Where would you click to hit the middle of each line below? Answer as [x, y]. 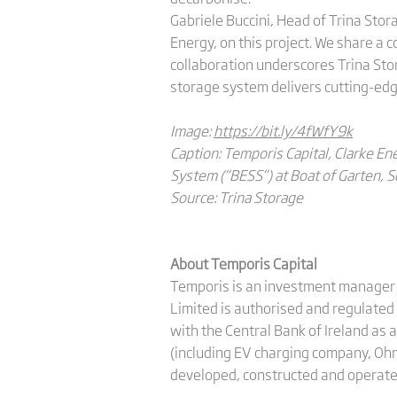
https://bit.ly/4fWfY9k [283, 130]
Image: [192, 130]
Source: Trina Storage [237, 197]
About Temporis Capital [244, 263]
